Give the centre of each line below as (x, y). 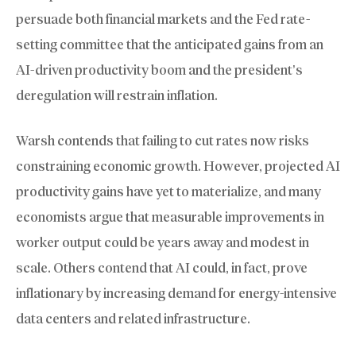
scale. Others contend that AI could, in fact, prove (162, 268)
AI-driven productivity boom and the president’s (159, 70)
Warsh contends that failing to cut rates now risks (163, 141)
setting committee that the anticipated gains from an (170, 44)
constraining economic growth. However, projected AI (178, 166)
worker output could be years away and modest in (163, 243)
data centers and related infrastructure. (133, 319)
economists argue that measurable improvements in (170, 217)
